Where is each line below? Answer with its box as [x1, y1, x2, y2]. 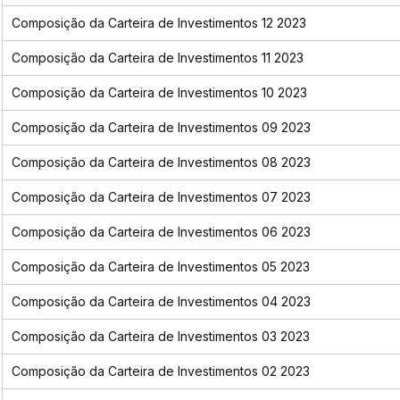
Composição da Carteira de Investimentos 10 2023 [11, 85, 307, 101]
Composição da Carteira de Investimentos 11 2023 [11, 50, 304, 66]
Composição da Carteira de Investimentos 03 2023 [11, 329, 310, 345]
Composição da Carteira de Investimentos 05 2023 [11, 259, 310, 275]
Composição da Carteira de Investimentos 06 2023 [11, 224, 311, 240]
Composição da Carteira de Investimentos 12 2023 [11, 15, 306, 31]
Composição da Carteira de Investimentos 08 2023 [11, 154, 311, 171]
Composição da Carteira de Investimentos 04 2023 [11, 294, 311, 310]
